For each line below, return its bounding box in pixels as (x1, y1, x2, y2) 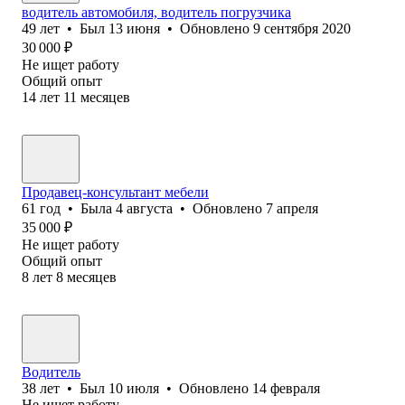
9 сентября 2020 (253, 20, 351, 36)
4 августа (116, 200, 173, 216)
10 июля (108, 380, 159, 396)
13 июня (108, 20, 160, 36)
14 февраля (252, 380, 320, 396)
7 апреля (266, 200, 318, 216)
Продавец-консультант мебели (22, 184, 209, 200)
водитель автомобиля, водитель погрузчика (22, 4, 291, 20)
